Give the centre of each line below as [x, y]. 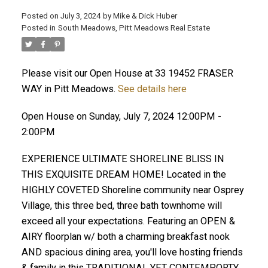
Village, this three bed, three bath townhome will [121, 206]
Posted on [41, 16]
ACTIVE [193, 216]
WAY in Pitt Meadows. [69, 89]
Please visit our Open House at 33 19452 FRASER [127, 73]
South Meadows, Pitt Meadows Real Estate [134, 28]
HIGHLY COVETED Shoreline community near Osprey [133, 190]
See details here [152, 89]
